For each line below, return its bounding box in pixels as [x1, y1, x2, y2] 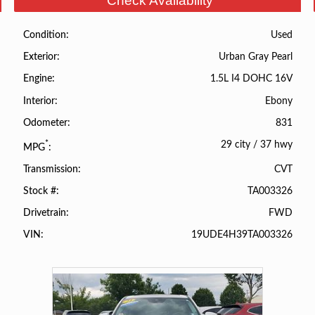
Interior [22, 96, 55, 106]
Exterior [22, 52, 57, 63]
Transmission [22, 164, 78, 174]
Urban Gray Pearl [219, 51, 293, 63]
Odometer [22, 117, 67, 128]
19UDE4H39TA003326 [191, 229, 293, 240]
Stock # [22, 186, 56, 196]
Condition [22, 30, 66, 41]
